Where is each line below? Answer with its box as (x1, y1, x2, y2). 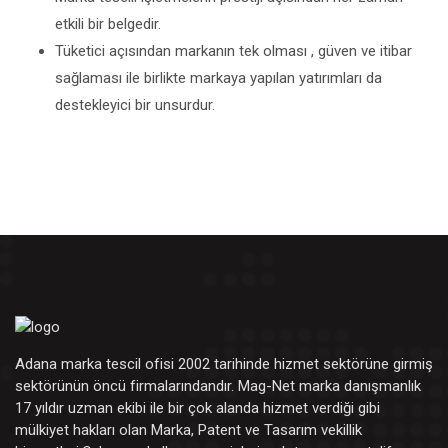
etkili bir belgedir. (55, 15, 161, 33)
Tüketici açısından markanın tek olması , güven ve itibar (55, 42, 412, 60)
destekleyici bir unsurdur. (55, 96, 215, 114)
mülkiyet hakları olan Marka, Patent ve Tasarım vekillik (15, 421, 362, 440)
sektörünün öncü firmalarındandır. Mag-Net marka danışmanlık (15, 377, 421, 396)
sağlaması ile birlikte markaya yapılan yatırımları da (55, 69, 382, 87)
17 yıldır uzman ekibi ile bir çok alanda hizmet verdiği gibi (15, 399, 380, 418)
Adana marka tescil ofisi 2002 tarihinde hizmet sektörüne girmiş (15, 355, 433, 374)
